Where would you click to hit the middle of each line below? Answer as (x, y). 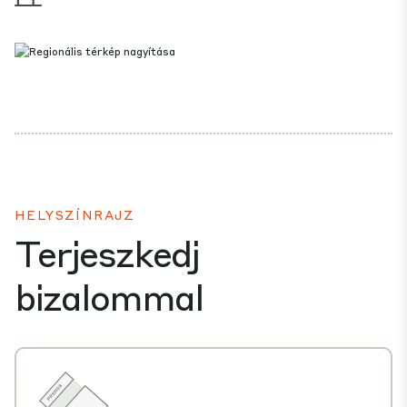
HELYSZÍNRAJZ (75, 215)
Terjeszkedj (107, 253)
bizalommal (109, 296)
